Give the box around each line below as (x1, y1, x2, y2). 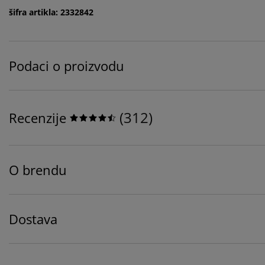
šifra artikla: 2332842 (9, 7, 93, 18)
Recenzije (9, 109, 66, 127)
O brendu (9, 161, 67, 179)
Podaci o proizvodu (9, 57, 124, 75)
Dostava (9, 210, 57, 228)
